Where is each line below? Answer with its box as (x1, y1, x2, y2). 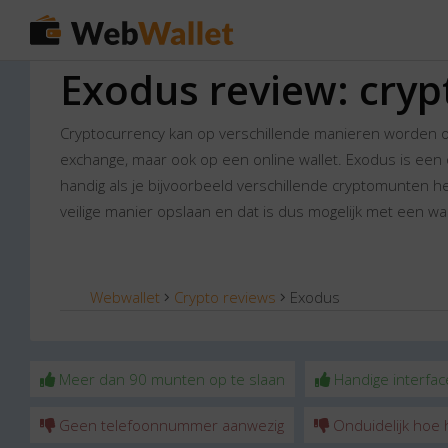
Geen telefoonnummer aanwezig (55, 415, 284, 435)
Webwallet (90, 287, 160, 307)
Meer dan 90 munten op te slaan (55, 369, 285, 389)
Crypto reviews (174, 287, 276, 307)
